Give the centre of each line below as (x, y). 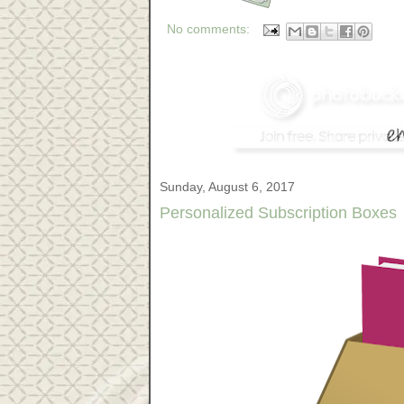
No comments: (211, 29)
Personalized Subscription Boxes (278, 213)
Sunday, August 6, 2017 (227, 187)
